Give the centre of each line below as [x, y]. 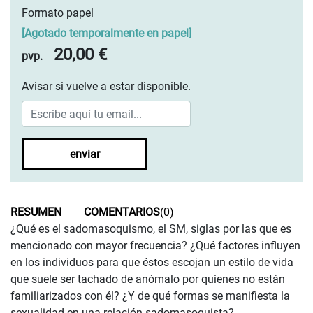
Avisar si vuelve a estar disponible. [106, 87]
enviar [85, 154]
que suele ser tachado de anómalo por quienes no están [148, 279]
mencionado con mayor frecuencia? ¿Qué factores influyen [155, 246]
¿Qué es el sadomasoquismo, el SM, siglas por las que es [151, 229]
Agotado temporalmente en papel [107, 34]
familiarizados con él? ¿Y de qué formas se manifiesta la [150, 296]
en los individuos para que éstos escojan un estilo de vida [152, 263]
